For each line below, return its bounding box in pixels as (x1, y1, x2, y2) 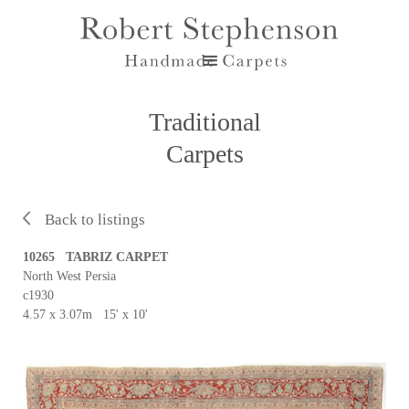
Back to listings (45, 211, 146, 228)
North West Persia (23, 269, 116, 283)
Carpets (165, 140, 244, 168)
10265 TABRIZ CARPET (23, 250, 168, 264)
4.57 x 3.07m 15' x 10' (23, 308, 148, 321)
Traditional (148, 108, 261, 136)
